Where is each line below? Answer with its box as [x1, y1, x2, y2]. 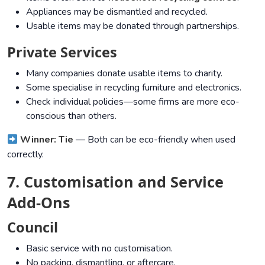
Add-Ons [7, 192, 70, 212]
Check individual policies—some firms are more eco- [26, 95, 240, 108]
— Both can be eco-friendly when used [73, 132, 236, 146]
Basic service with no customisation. [26, 241, 173, 255]
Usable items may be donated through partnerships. [26, 19, 239, 33]
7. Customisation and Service [7, 171, 224, 192]
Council [7, 217, 58, 237]
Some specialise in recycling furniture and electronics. [26, 80, 241, 94]
